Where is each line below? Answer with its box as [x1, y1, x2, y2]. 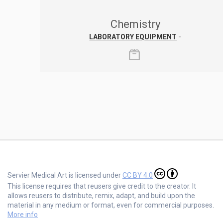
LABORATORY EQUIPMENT [89, 32, 177, 41]
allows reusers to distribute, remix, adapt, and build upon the [7, 191, 195, 200]
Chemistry [110, 17, 160, 30]
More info [7, 210, 38, 219]
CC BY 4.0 [122, 171, 153, 179]
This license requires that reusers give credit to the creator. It [7, 182, 196, 190]
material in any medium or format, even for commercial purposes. [7, 201, 214, 209]
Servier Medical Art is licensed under [7, 171, 122, 179]
